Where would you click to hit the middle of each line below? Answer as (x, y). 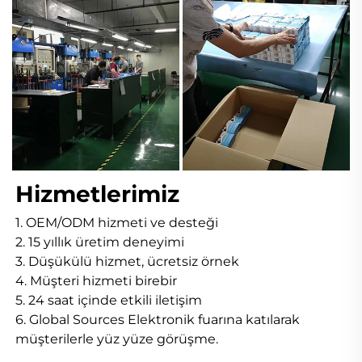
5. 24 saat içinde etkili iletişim (110, 301)
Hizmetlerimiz (101, 194)
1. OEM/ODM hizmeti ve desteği (118, 223)
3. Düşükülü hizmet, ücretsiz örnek (129, 262)
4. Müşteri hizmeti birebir (98, 281)
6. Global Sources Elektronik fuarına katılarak (158, 320)
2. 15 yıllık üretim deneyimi (101, 242)
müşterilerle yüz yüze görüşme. (118, 339)
